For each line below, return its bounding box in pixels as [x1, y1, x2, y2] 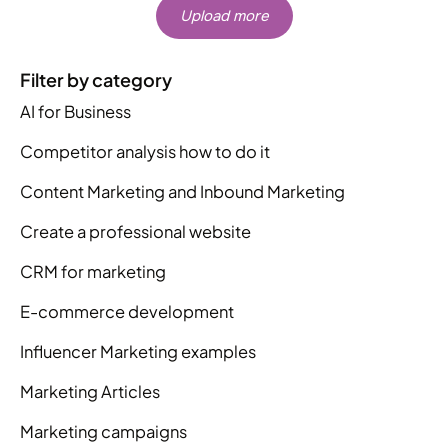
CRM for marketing [20, 260, 166, 282]
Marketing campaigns [20, 420, 187, 442]
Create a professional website [20, 220, 251, 242]
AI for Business [20, 100, 131, 122]
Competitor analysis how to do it [20, 140, 270, 162]
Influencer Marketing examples [20, 340, 256, 362]
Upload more [179, 5, 269, 26]
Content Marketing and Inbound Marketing [20, 180, 345, 202]
